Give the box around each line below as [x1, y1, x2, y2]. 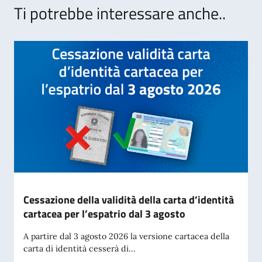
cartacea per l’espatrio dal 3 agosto [23, 205, 185, 222]
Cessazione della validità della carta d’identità [23, 191, 234, 208]
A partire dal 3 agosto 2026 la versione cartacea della [23, 230, 229, 242]
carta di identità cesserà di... [23, 243, 136, 254]
